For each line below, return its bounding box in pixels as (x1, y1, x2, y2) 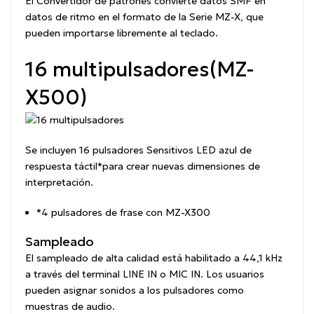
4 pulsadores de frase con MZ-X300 (41, 205, 210, 219)
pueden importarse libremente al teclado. (25, 26, 218, 39)
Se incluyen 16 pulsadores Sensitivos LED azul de (25, 143, 252, 156)
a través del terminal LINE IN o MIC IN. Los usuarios (25, 268, 264, 281)
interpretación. (25, 175, 93, 189)
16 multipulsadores (25, 56, 210, 82)
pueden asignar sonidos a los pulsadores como (25, 284, 244, 297)
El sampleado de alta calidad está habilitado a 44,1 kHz (25, 252, 282, 265)
